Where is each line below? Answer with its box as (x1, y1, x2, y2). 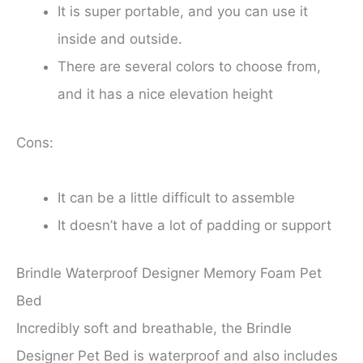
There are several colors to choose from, (58, 58, 321, 75)
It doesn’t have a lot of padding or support (58, 216, 331, 233)
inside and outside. (58, 31, 182, 48)
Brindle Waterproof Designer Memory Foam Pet (16, 265, 322, 282)
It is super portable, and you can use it (58, 3, 308, 20)
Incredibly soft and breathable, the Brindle (16, 320, 292, 337)
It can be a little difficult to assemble (58, 189, 295, 206)
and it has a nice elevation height (58, 86, 273, 103)
